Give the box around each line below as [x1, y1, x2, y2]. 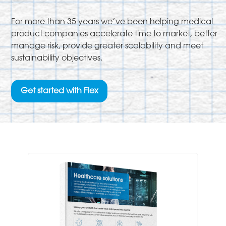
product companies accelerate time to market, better [11, 30, 218, 39]
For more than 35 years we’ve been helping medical [11, 18, 213, 27]
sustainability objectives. [11, 54, 103, 63]
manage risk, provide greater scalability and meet [11, 42, 204, 51]
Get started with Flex [20, 87, 98, 95]
